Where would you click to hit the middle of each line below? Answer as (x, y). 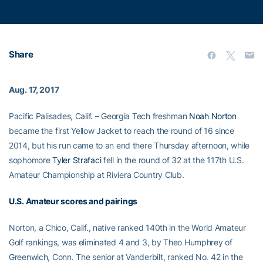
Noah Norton (213, 116)
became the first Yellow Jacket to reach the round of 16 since (122, 131)
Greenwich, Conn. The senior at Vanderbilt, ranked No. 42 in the (126, 257)
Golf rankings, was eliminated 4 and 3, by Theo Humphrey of (121, 242)
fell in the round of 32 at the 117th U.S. (173, 160)
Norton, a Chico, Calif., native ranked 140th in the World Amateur (127, 227)
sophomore (31, 160)
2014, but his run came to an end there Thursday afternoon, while (129, 145)
